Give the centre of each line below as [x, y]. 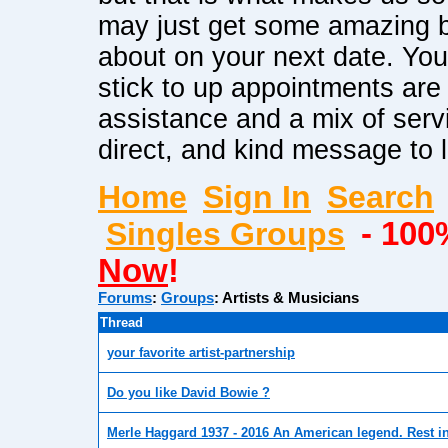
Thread [121, 323]
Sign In [257, 197]
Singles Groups [225, 234]
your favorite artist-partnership [201, 353]
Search [380, 197]
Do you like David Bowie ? [188, 393]
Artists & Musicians [290, 298]
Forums [125, 298]
